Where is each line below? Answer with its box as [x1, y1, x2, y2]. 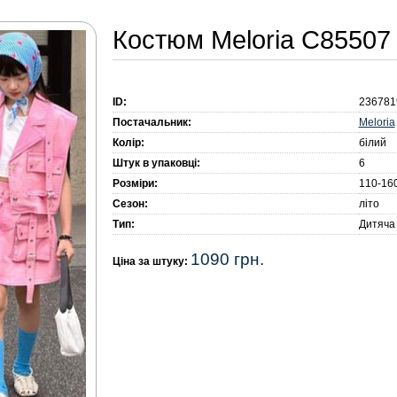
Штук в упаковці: [112, 157, 200, 170]
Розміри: [112, 177, 158, 191]
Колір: [112, 136, 144, 150]
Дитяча [358, 218, 395, 231]
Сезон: [112, 198, 148, 211]
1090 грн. [190, 250, 264, 269]
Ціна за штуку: [112, 255, 191, 269]
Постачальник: [112, 116, 191, 129]
